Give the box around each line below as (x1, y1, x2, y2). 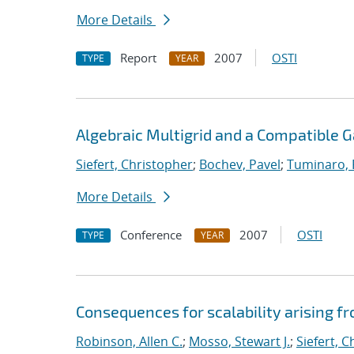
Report (120, 50, 156, 66)
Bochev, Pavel (199, 156, 281, 173)
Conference (120, 227, 182, 243)
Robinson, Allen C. (76, 333, 183, 350)
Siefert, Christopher (76, 156, 193, 173)
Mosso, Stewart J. (189, 333, 290, 350)
